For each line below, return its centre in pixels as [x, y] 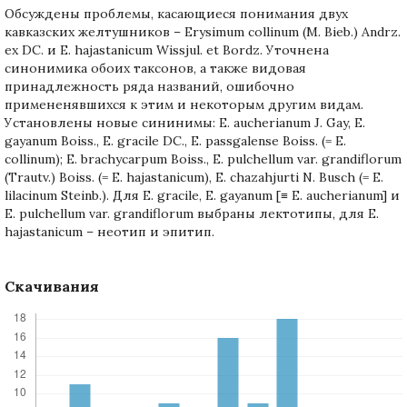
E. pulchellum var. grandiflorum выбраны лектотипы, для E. [192, 213]
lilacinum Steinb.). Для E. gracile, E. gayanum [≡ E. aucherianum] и [202, 195]
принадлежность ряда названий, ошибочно [149, 86]
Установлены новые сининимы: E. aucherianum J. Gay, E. [185, 122]
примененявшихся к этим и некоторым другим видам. [184, 104]
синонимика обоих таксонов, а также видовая [155, 68]
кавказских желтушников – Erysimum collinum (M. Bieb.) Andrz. [203, 31]
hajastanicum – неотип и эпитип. [109, 231]
